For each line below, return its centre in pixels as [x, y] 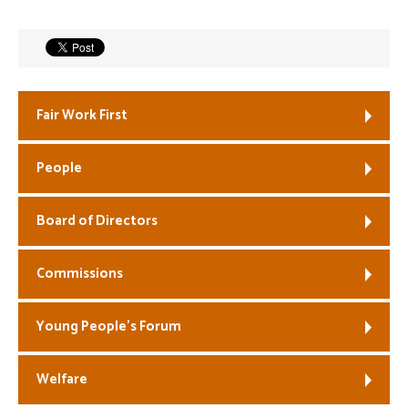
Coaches [211, 79]
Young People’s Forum [109, 326]
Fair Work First [82, 115]
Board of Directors [97, 221]
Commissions [80, 274]
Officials [211, 128]
